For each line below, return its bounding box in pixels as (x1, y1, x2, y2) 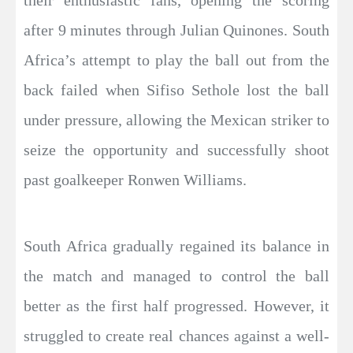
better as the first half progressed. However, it (24, 297, 329, 315)
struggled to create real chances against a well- (24, 327, 329, 345)
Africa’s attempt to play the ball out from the (24, 51, 329, 69)
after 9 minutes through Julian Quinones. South (24, 21, 329, 39)
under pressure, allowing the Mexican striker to (24, 111, 329, 129)
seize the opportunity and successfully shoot (24, 141, 329, 159)
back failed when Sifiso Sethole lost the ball (24, 81, 329, 99)
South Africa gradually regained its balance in (24, 237, 329, 255)
